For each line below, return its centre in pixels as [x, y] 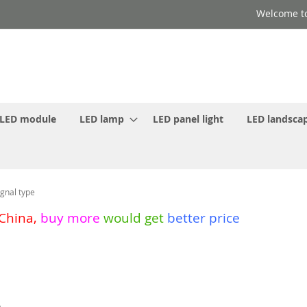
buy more [70, 218]
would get [134, 218]
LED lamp [102, 119]
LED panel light [188, 119]
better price [202, 218]
